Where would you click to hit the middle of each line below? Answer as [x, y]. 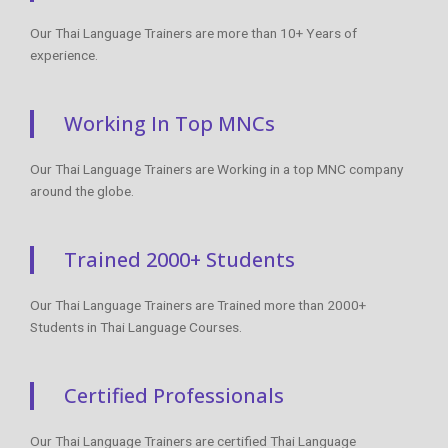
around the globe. [82, 190]
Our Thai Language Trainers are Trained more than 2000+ [198, 304]
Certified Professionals [174, 395]
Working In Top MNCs [169, 123]
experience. [64, 54]
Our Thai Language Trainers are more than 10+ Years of [193, 32]
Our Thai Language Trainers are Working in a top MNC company [216, 168]
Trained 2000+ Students [179, 259]
